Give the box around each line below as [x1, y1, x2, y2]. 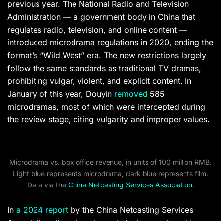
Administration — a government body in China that [7, 12, 195, 22]
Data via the [27, 181, 68, 189]
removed [114, 89, 147, 99]
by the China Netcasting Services [68, 205, 193, 215]
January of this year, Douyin [7, 89, 114, 99]
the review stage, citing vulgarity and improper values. [7, 114, 210, 125]
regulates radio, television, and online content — [7, 25, 187, 35]
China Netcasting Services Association [68, 181, 192, 189]
